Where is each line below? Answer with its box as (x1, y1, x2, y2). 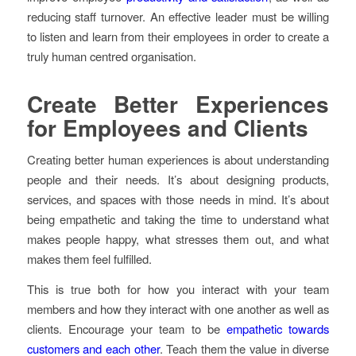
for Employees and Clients (26, 110, 308, 144)
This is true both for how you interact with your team (26, 281, 330, 298)
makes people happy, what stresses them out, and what (26, 230, 330, 248)
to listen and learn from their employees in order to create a (26, 28, 330, 44)
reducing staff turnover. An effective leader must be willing (26, 8, 330, 25)
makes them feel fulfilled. (26, 250, 152, 268)
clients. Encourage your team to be (26, 320, 227, 338)
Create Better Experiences (26, 87, 330, 120)
